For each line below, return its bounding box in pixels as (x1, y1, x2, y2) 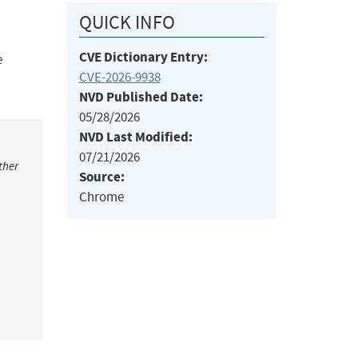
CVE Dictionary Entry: (78, 48, 208, 67)
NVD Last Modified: (78, 128, 193, 147)
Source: (78, 168, 125, 187)
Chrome (78, 189, 124, 206)
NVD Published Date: (78, 88, 203, 107)
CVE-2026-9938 (78, 69, 161, 86)
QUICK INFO (78, 10, 175, 35)
